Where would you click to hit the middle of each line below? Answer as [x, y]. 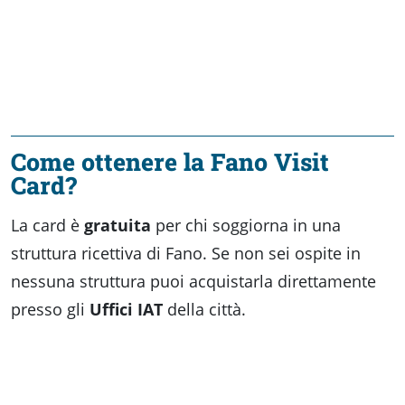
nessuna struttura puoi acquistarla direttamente [193, 281]
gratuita [118, 225]
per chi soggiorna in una [246, 225]
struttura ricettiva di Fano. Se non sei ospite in [186, 253]
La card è [47, 225]
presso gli [50, 309]
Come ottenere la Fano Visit [170, 161]
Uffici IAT [126, 309]
